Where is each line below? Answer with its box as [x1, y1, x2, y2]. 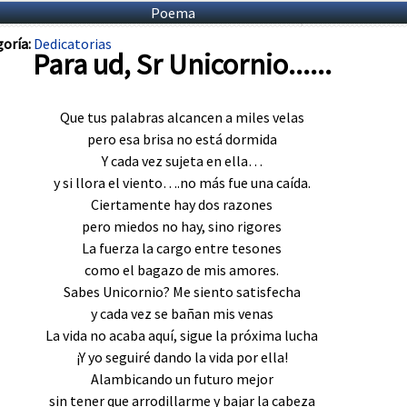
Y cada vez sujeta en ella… [101, 151, 263, 170]
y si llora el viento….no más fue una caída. [53, 173, 311, 192]
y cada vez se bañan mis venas [90, 303, 273, 323]
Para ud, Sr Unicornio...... [32, 46, 332, 84]
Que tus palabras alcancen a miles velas [59, 107, 304, 126]
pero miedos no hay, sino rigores [82, 216, 282, 235]
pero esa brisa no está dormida [86, 129, 277, 148]
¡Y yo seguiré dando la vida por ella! [75, 347, 288, 366]
